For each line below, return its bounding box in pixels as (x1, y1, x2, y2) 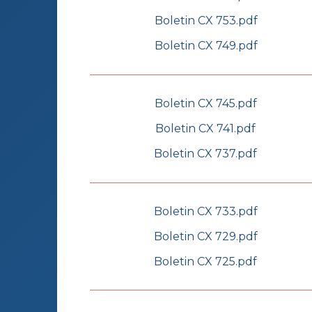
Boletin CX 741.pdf (155, 122, 256, 136)
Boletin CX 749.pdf (154, 39, 258, 53)
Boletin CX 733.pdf (153, 205, 258, 219)
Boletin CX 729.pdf (153, 230, 258, 244)
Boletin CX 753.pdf (154, 14, 258, 28)
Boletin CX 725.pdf (154, 255, 257, 269)
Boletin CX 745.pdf (154, 97, 257, 111)
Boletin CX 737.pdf (154, 147, 257, 161)
